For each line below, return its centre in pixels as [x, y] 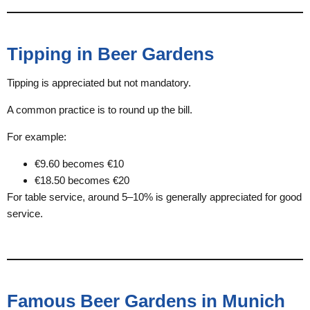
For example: [37, 137]
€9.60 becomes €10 [79, 164]
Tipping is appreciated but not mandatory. [99, 83]
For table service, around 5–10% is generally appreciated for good [154, 197]
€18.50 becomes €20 [82, 180]
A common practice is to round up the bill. [100, 110]
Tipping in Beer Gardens [110, 54]
